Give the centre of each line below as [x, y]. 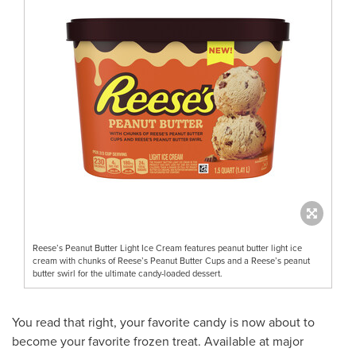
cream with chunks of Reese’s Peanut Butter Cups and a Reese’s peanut [171, 260]
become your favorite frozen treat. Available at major [158, 341]
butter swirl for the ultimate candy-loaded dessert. [128, 273]
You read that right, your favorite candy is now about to [163, 321]
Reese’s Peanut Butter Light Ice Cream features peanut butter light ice [167, 248]
